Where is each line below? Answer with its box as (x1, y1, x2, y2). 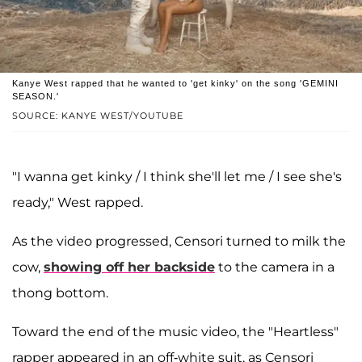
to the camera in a (215, 259, 335, 275)
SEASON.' (12, 90, 59, 101)
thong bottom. (12, 284, 108, 301)
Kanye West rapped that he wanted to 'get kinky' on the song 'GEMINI (12, 78, 339, 88)
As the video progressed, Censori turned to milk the (12, 233, 346, 249)
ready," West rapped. (12, 194, 143, 210)
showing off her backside (44, 259, 215, 275)
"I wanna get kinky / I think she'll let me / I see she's (12, 168, 342, 184)
